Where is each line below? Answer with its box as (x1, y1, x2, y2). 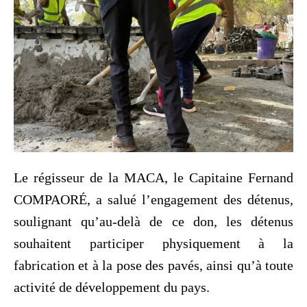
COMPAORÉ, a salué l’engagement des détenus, (14, 191, 293, 207)
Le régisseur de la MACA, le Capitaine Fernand (14, 169, 293, 185)
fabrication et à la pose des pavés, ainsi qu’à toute (14, 257, 293, 273)
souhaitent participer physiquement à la (14, 235, 293, 251)
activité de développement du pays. (14, 279, 210, 295)
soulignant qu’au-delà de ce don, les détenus (14, 213, 293, 229)
